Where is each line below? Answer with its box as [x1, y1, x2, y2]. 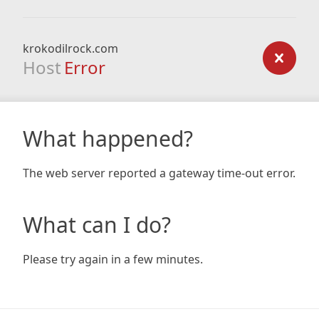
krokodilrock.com [23, 41, 118, 56]
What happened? [23, 124, 193, 153]
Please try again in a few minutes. [23, 251, 203, 267]
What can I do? [23, 210, 171, 239]
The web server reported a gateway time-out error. [23, 165, 296, 181]
